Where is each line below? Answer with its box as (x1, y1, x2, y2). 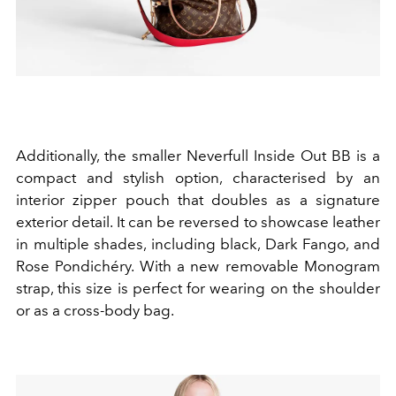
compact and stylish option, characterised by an (16, 168, 380, 187)
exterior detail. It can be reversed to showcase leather (16, 212, 380, 231)
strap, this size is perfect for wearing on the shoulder (16, 278, 380, 297)
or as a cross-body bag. (16, 301, 174, 319)
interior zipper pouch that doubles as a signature (16, 190, 380, 209)
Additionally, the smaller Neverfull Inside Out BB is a (16, 146, 380, 164)
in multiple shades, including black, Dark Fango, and (16, 234, 380, 253)
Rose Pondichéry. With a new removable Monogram (16, 256, 380, 275)
